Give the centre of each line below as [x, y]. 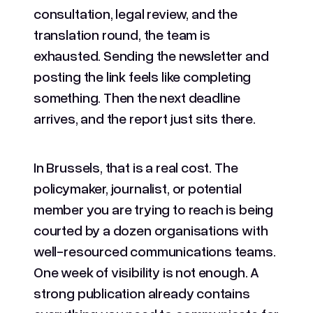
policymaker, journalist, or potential [138, 188]
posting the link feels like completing [143, 76]
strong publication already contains [142, 292]
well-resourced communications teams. [155, 250]
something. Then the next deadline [137, 97]
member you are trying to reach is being [153, 209]
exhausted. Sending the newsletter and [151, 55]
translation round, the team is [122, 34]
